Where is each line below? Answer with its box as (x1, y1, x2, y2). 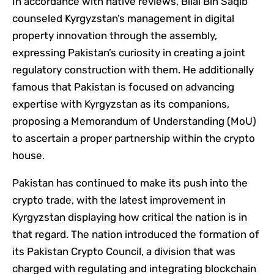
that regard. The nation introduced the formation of (12, 228, 259, 241)
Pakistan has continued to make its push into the (12, 177, 248, 190)
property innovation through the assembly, (12, 29, 217, 42)
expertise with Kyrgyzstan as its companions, (12, 98, 229, 111)
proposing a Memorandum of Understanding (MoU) (12, 115, 256, 128)
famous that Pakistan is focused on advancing (12, 81, 234, 94)
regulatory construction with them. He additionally (12, 64, 254, 76)
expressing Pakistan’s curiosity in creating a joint (12, 46, 245, 59)
